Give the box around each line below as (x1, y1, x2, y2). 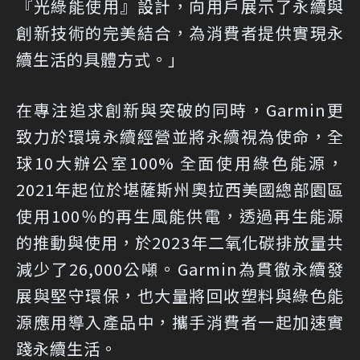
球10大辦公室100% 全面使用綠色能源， (16, 150, 344, 174)
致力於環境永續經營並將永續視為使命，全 (16, 124, 344, 148)
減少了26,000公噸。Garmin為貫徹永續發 (16, 256, 344, 280)
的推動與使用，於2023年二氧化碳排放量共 (16, 230, 344, 254)
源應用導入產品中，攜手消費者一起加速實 (16, 309, 344, 333)
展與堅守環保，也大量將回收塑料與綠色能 (16, 283, 344, 307)
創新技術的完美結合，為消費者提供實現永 (16, 20, 344, 44)
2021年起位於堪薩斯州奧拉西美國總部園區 (16, 177, 344, 201)
